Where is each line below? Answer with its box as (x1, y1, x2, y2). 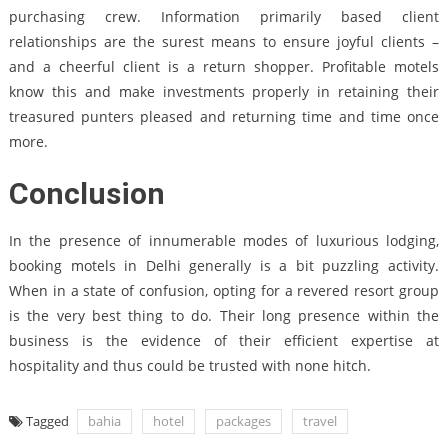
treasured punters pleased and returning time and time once (8, 106, 440, 126)
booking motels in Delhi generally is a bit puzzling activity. (8, 255, 440, 275)
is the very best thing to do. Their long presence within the (8, 305, 440, 325)
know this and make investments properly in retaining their (8, 81, 440, 101)
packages (215, 411, 271, 430)
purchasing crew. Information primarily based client (8, 6, 440, 26)
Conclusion (8, 175, 165, 211)
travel (302, 411, 337, 430)
